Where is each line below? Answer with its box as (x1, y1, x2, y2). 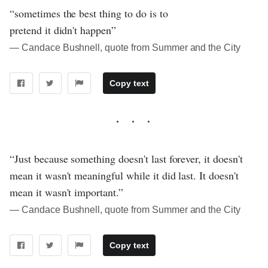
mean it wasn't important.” (10, 185, 123, 200)
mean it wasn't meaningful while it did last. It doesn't (10, 168, 239, 183)
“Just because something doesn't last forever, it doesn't (10, 151, 243, 166)
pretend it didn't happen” (10, 23, 117, 38)
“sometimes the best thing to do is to (10, 6, 168, 21)
